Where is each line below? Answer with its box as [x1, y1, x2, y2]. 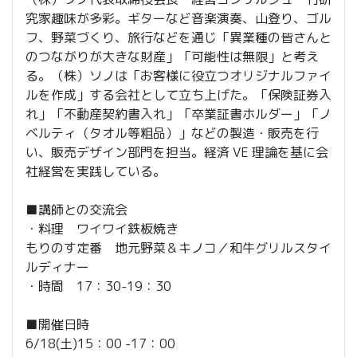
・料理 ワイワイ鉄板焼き [25, 220, 178, 238]
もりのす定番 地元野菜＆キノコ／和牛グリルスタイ [25, 239, 331, 257]
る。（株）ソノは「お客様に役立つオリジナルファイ [25, 67, 331, 85]
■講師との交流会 [25, 201, 127, 219]
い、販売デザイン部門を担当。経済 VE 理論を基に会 [25, 143, 328, 162]
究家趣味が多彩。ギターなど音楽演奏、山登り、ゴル [25, 10, 331, 28]
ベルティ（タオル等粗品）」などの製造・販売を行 [25, 124, 319, 143]
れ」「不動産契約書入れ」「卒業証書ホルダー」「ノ [25, 105, 331, 124]
